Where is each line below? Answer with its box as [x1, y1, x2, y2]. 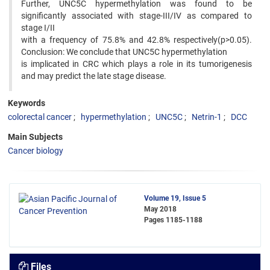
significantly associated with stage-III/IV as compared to [21, 11, 252, 20]
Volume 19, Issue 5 [144, 194, 206, 202]
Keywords [8, 98, 45, 108]
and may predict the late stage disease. [21, 71, 166, 81]
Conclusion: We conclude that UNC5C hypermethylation [21, 47, 227, 57]
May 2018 [144, 205, 177, 213]
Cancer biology [8, 146, 63, 155]
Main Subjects [8, 132, 63, 142]
